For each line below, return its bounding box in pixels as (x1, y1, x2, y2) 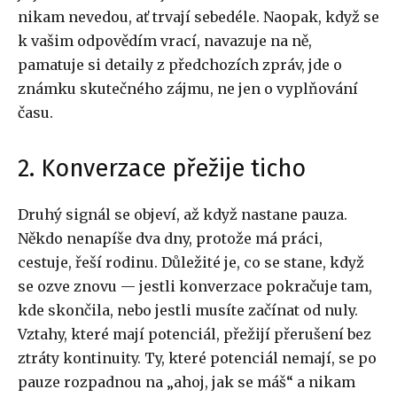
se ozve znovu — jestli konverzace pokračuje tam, (18, 277, 372, 296)
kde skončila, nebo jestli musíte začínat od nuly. (18, 301, 358, 320)
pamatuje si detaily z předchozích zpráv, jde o (18, 56, 342, 74)
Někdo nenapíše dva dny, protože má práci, (18, 230, 323, 248)
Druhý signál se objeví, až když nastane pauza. (18, 206, 347, 224)
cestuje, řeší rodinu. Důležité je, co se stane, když (18, 253, 364, 272)
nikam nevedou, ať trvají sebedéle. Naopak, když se (18, 8, 379, 27)
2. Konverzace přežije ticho (18, 154, 306, 183)
